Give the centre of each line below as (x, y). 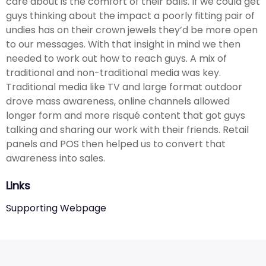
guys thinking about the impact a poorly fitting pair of (130, 16)
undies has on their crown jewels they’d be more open (132, 30)
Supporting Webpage (56, 208)
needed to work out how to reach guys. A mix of (116, 59)
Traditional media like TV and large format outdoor (124, 87)
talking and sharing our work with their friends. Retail (127, 130)
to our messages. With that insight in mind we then (123, 45)
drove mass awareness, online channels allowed (118, 102)
